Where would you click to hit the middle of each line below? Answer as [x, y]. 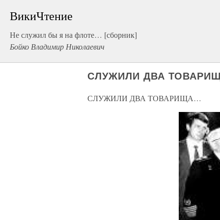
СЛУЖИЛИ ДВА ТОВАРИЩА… [144, 98]
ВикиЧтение [41, 16]
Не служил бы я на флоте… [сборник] [73, 35]
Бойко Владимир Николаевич [57, 46]
